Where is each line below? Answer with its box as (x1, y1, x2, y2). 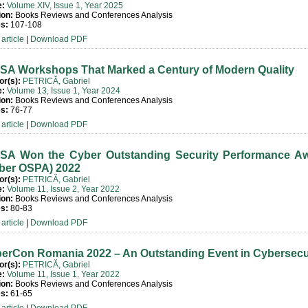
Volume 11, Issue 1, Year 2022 (7, 269, 120, 279)
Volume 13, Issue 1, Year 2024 (7, 86, 120, 96)
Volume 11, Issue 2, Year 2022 (7, 184, 120, 194)
